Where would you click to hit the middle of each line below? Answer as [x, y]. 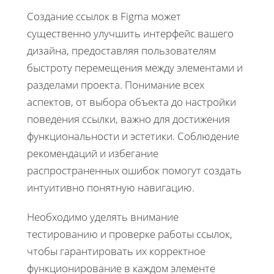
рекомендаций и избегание [93, 153]
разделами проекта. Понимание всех [116, 84]
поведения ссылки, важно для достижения [128, 119]
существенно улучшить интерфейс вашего [130, 33]
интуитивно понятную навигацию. [111, 187]
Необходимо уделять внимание [103, 217]
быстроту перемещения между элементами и [135, 67]
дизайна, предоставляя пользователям [121, 50]
